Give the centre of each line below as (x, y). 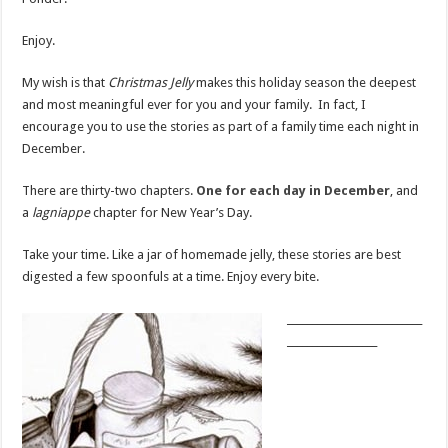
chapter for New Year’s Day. (173, 213)
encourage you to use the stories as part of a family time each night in (221, 127)
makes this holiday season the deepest (305, 83)
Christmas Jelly (151, 83)
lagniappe (63, 213)
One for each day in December (293, 191)
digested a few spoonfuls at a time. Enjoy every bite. (171, 277)
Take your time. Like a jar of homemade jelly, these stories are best (212, 255)
